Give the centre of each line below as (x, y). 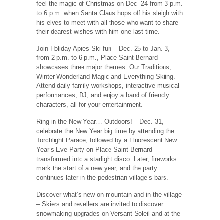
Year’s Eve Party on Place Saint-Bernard (94, 149)
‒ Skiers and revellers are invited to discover (100, 204)
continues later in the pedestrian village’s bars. (102, 177)
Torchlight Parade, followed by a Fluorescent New (107, 140)
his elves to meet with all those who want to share (107, 22)
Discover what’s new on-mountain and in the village (109, 194)
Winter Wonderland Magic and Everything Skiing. (106, 77)
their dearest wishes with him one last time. (98, 31)
